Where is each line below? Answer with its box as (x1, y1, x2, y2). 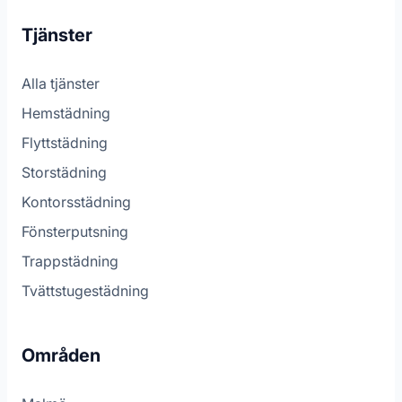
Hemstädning (22, 104, 110, 123)
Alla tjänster (22, 74, 100, 93)
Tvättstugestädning (22, 282, 149, 301)
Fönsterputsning (22, 223, 128, 241)
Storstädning (22, 163, 107, 182)
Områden (22, 344, 100, 366)
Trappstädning (22, 252, 118, 271)
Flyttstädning (22, 134, 108, 153)
